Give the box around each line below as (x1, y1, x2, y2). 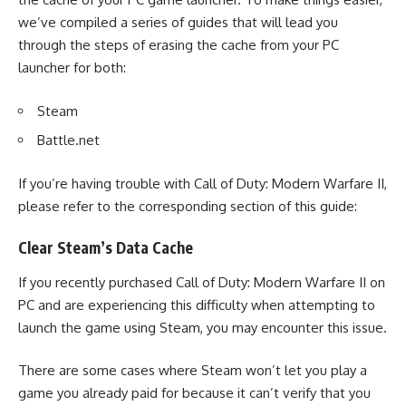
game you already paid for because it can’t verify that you (18, 384, 371, 401)
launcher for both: (18, 59, 126, 76)
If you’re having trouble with (18, 174, 194, 192)
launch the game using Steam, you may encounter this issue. (18, 318, 387, 336)
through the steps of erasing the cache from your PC (18, 36, 339, 53)
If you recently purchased (18, 273, 176, 291)
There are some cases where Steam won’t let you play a (18, 362, 367, 379)
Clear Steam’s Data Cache (18, 237, 193, 257)
